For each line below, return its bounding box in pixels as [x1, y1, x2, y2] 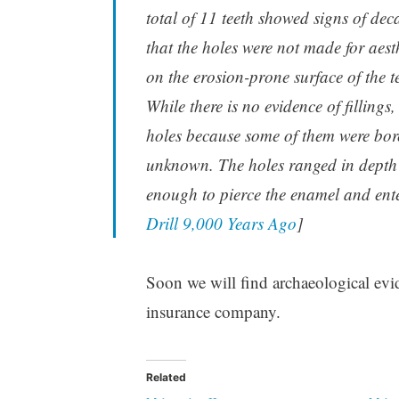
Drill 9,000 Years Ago [145, 211, 297, 234]
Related [145, 370, 186, 384]
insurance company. [145, 299, 281, 322]
